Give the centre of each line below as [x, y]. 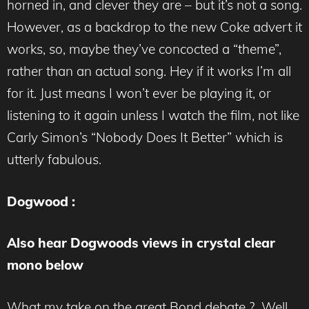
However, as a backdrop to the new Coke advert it [154, 27]
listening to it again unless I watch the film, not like [153, 116]
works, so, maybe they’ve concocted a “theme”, [144, 49]
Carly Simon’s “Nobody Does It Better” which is [145, 138]
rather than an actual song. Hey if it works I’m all [149, 71]
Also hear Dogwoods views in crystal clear [141, 243]
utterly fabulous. [54, 160]
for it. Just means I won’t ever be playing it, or [139, 93]
